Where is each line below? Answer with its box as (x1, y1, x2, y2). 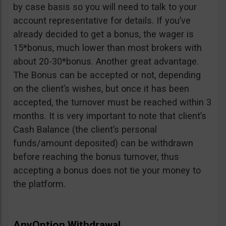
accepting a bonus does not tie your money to (13, 165, 201, 176)
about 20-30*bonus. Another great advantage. (13, 56, 199, 67)
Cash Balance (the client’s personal (13, 124, 157, 135)
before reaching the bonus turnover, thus (13, 151, 179, 162)
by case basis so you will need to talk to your (13, 2, 197, 13)
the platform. (13, 179, 66, 190)
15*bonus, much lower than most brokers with (13, 42, 202, 53)
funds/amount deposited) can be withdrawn (13, 138, 193, 149)
